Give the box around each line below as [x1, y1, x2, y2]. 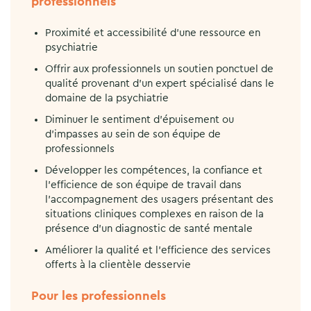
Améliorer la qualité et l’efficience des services [45, 244, 271, 255]
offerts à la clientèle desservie [45, 259, 191, 270]
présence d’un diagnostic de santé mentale [45, 223, 253, 234]
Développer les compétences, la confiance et [45, 165, 262, 176]
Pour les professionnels [31, 289, 166, 302]
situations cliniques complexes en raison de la [45, 208, 264, 219]
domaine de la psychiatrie [45, 92, 169, 103]
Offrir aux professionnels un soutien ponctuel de [45, 63, 274, 74]
